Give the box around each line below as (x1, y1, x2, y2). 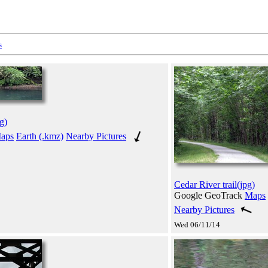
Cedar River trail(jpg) (174, 179, 255, 190)
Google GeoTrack (174, 190, 245, 200)
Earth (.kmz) (16, 130, 63, 141)
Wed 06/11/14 (174, 220, 220, 229)
